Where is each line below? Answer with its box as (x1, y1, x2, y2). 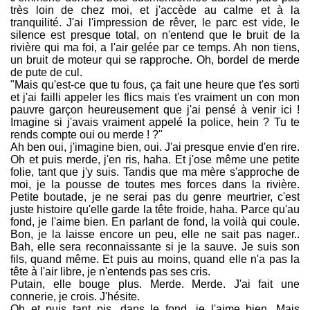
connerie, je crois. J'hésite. (10, 291, 140, 303)
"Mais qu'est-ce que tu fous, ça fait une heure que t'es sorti (10, 79, 300, 91)
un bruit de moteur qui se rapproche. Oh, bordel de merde (10, 54, 300, 66)
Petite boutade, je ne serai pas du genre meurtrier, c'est (10, 191, 300, 203)
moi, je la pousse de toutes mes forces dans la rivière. (10, 179, 300, 191)
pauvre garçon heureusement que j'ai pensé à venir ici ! (10, 104, 300, 116)
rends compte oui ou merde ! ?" (10, 129, 163, 141)
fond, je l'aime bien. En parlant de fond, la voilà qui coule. (10, 216, 300, 228)
